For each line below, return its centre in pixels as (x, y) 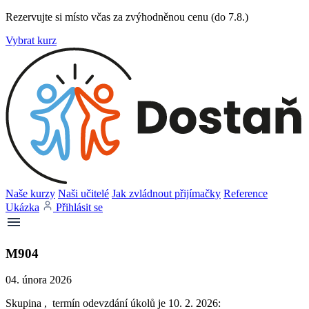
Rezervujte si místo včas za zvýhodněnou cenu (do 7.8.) (127, 17)
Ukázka (22, 207)
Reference (246, 193)
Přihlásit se (79, 207)
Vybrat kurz (31, 40)
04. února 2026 (39, 280)
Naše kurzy (30, 193)
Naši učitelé (83, 193)
